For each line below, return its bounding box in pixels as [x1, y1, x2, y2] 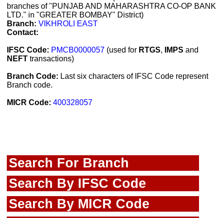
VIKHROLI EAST [38, 19, 98, 28]
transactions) [28, 54, 74, 63]
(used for [105, 46, 139, 54]
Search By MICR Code [9, 196, 149, 211]
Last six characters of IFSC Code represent [58, 72, 208, 80]
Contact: [7, 28, 38, 36]
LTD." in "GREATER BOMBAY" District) [7, 11, 144, 19]
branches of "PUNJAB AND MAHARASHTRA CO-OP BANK [7, 2, 216, 10]
